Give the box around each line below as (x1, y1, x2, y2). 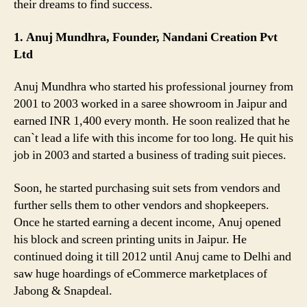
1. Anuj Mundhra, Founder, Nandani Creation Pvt (14, 29, 278, 45)
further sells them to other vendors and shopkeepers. (14, 197, 269, 213)
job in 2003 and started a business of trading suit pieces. (14, 147, 286, 164)
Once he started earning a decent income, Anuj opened (14, 214, 281, 230)
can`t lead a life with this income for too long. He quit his (14, 130, 293, 147)
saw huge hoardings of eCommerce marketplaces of (14, 265, 267, 282)
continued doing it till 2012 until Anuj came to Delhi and (14, 248, 291, 265)
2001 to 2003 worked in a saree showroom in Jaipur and (14, 96, 287, 112)
